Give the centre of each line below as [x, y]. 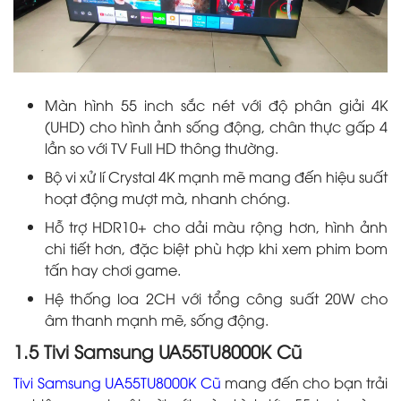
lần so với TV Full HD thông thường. [162, 147]
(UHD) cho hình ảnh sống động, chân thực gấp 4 [216, 126]
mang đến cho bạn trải [304, 382]
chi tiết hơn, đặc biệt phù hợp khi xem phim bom [216, 247]
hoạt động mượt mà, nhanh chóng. [167, 197]
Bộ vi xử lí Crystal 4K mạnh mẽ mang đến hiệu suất [216, 176]
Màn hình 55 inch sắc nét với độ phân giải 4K [216, 104]
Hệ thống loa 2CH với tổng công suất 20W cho [216, 298]
